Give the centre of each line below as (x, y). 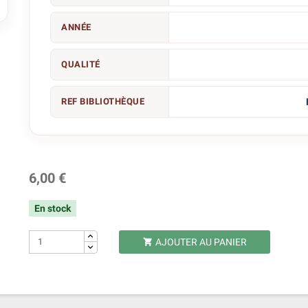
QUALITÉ (81, 64)
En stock (53, 208)
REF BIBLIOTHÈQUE (103, 101)
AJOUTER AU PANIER (201, 242)
